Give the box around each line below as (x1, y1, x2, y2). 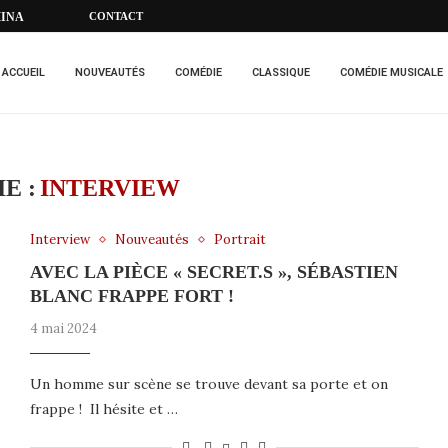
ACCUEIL (2, 66, 45, 79)
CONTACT (89, 10, 143, 22)
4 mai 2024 (29, 320, 97, 337)
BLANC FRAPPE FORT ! (29, 286, 239, 306)
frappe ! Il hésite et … (29, 400, 178, 418)
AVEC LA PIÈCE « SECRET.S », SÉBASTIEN (29, 262, 398, 282)
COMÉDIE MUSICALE (340, 66, 443, 79)
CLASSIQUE (252, 66, 310, 79)
